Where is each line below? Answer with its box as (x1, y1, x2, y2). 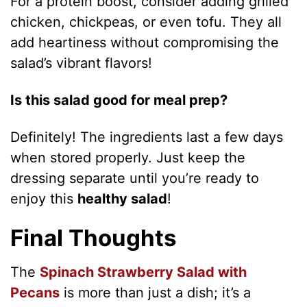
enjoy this (10, 191, 78, 208)
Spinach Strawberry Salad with (40, 263, 247, 280)
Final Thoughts (10, 224, 177, 252)
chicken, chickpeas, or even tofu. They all (10, 14, 282, 31)
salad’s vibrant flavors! (10, 55, 153, 72)
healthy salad (77, 191, 168, 208)
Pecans (10, 284, 60, 301)
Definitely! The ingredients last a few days (10, 129, 284, 146)
